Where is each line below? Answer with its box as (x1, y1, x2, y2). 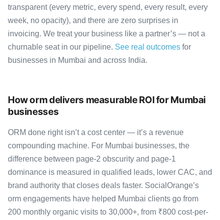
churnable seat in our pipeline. (8, 42, 115, 51)
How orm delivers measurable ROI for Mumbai (8, 94, 206, 106)
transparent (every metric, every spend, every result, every (8, 2, 208, 11)
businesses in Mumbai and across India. (8, 55, 147, 64)
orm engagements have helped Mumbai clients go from (8, 194, 198, 203)
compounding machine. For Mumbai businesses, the (8, 141, 190, 150)
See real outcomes (115, 42, 180, 51)
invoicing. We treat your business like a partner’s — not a (8, 29, 205, 38)
